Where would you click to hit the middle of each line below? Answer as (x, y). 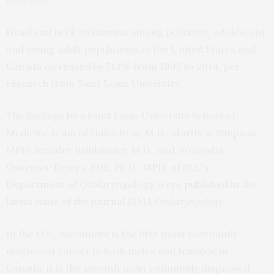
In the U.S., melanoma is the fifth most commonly (122, 233)
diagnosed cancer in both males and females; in (117, 250)
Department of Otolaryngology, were (95, 184)
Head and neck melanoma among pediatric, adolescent (136, 31)
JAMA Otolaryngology (175, 201)
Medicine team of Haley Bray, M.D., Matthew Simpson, (132, 132)
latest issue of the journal (67, 201)
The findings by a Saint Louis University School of (121, 115)
